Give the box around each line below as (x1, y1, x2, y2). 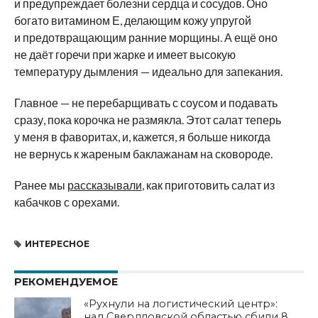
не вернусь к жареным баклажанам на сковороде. (13, 146, 273, 160)
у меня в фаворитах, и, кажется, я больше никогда (13, 129, 270, 143)
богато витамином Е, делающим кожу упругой (13, 13, 251, 27)
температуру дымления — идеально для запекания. (13, 64, 283, 78)
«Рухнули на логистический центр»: (84, 297, 278, 310)
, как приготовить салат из (141, 177, 275, 192)
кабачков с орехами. (13, 194, 119, 209)
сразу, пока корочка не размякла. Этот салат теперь (13, 112, 281, 126)
